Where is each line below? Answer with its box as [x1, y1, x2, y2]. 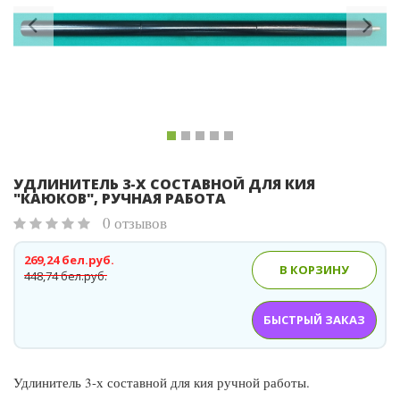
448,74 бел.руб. [24, 268, 107, 284]
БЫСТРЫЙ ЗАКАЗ [263, 312, 365, 328]
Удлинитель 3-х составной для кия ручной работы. [13, 373, 310, 391]
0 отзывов [103, 212, 167, 233]
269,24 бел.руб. [24, 252, 114, 268]
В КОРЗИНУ [279, 262, 349, 278]
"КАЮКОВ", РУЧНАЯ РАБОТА [13, 188, 226, 208]
